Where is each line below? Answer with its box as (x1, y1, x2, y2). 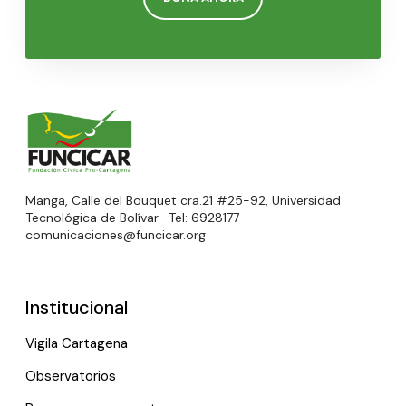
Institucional (25, 295, 128, 319)
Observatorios (25, 366, 116, 385)
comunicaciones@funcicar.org (25, 226, 206, 243)
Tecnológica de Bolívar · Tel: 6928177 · (25, 208, 246, 226)
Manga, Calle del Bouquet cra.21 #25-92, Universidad (25, 191, 341, 208)
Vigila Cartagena (25, 333, 128, 353)
